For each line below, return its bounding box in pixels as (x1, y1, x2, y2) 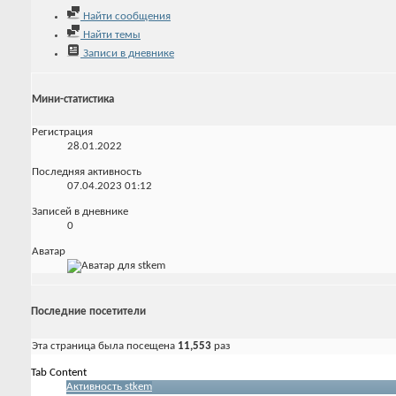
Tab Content (31, 366, 87, 378)
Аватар (32, 246, 65, 258)
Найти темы (80, 28, 141, 41)
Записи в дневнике (80, 47, 174, 59)
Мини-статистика (32, 93, 114, 105)
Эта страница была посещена (32, 339, 178, 352)
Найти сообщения (80, 10, 171, 22)
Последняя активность (32, 166, 141, 179)
